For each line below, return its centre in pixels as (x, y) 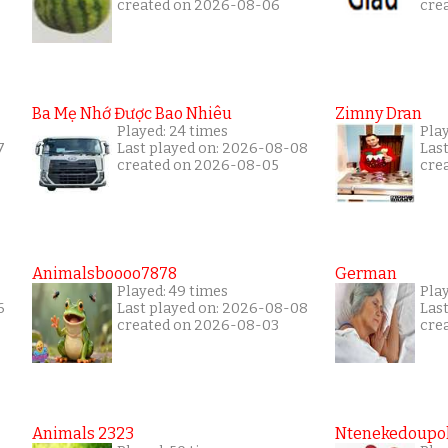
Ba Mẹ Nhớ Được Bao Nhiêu (132, 113)
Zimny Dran (378, 113)
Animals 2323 (83, 433)
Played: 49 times (172, 291)
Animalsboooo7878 (104, 273)
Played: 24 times (172, 131)
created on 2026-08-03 (198, 325)
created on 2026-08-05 (198, 165)
